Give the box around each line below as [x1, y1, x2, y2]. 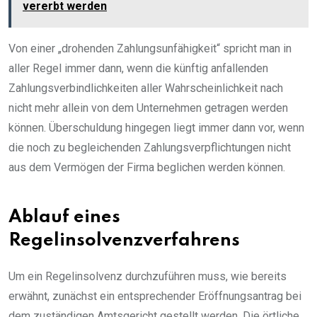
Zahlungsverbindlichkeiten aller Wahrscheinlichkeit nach [8, 81, 283, 96]
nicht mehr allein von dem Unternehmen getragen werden [8, 101, 288, 115]
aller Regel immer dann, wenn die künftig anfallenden [8, 62, 268, 76]
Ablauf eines [8, 209, 120, 227]
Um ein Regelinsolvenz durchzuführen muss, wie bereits [8, 270, 287, 284]
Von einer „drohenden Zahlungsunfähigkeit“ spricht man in [8, 42, 292, 56]
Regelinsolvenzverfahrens [8, 232, 240, 250]
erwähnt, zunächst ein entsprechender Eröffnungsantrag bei [8, 289, 301, 304]
